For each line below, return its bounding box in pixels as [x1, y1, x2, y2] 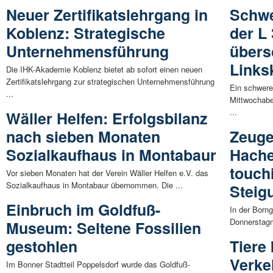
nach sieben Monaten [6, 126, 160, 148]
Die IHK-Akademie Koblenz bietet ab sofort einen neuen [6, 63, 202, 76]
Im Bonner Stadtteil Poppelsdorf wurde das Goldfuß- [6, 258, 190, 271]
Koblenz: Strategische [6, 22, 165, 44]
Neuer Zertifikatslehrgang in [6, 4, 208, 26]
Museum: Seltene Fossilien [6, 217, 201, 239]
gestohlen [6, 235, 77, 258]
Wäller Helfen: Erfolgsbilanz [6, 107, 208, 130]
